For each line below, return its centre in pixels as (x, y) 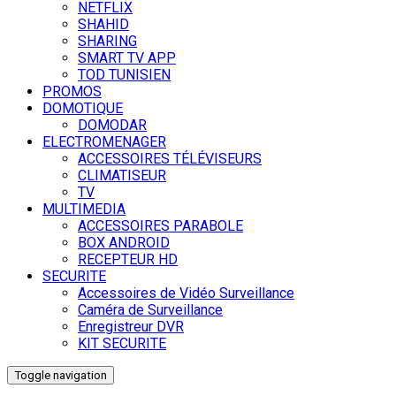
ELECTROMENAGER (104, 142)
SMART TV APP (127, 58)
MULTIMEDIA (84, 209)
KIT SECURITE (122, 344)
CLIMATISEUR (122, 176)
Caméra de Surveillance (150, 310)
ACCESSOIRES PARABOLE (160, 226)
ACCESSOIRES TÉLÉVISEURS (170, 159)
